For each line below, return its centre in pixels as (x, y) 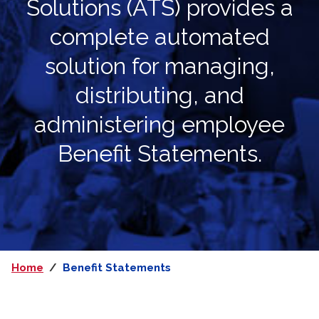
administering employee (159, 124)
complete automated (159, 36)
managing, (219, 66)
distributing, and (159, 95)
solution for (104, 66)
